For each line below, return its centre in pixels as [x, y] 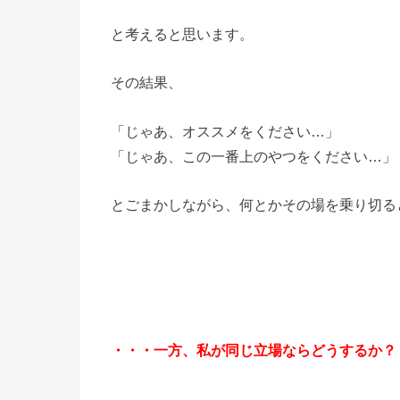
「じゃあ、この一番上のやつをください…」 [254, 156]
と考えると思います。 [182, 34]
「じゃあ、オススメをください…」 [225, 131]
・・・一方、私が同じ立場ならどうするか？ [254, 350]
